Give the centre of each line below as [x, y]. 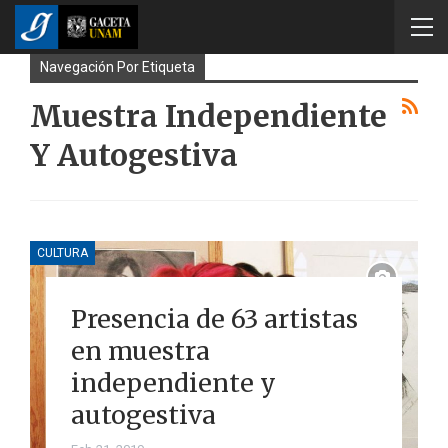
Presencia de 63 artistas [214, 318]
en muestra [140, 350]
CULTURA [62, 252]
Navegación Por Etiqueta [117, 67]
